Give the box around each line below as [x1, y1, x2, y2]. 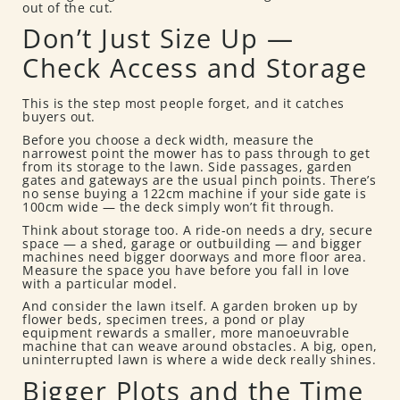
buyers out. [22, 108, 96, 126]
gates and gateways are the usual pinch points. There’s [22, 171, 376, 188]
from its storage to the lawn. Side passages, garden [22, 158, 353, 175]
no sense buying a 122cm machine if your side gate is [22, 185, 366, 202]
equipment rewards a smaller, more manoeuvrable [22, 324, 349, 342]
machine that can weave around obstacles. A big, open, [22, 337, 378, 355]
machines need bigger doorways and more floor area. [22, 247, 366, 265]
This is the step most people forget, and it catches [22, 95, 345, 112]
